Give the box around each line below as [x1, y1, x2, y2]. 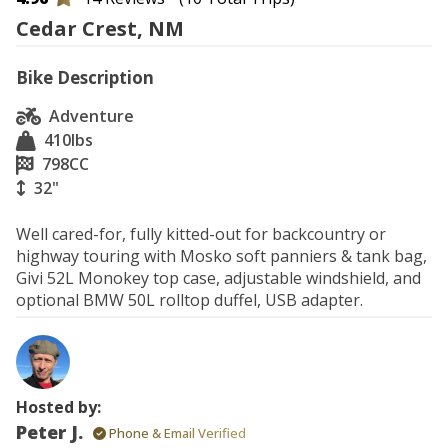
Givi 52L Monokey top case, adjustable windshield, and [16, 267, 421, 289]
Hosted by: [16, 396, 101, 418]
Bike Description [16, 66, 154, 89]
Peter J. [16, 420, 83, 444]
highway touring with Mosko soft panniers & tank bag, [16, 245, 427, 267]
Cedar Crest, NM [16, 15, 184, 42]
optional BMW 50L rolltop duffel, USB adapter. [16, 289, 367, 311]
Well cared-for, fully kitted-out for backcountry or [16, 223, 386, 245]
